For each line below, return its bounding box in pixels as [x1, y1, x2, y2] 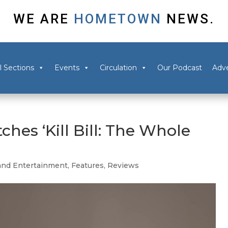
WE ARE [13, 11, 69, 26]
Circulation [99, 63, 137, 73]
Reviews [107, 161, 139, 170]
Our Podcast [157, 63, 202, 73]
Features [71, 161, 104, 170]
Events [54, 63, 79, 73]
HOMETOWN [69, 11, 166, 26]
